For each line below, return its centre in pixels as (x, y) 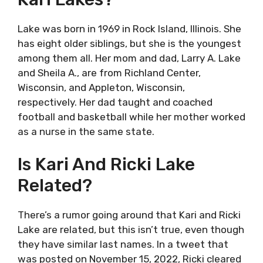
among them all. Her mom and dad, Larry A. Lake (129, 58)
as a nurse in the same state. (86, 131)
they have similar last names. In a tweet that (123, 244)
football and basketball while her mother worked (131, 117)
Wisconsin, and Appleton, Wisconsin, (101, 87)
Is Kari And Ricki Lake (106, 164)
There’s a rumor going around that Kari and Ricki (129, 215)
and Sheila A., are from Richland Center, (109, 73)
